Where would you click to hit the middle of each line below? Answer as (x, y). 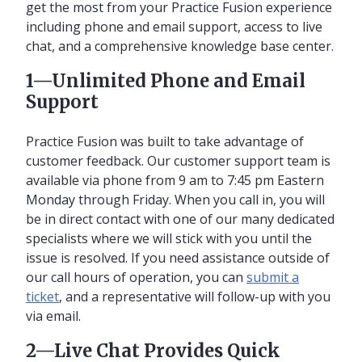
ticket (42, 296)
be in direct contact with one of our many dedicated (180, 219)
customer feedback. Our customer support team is (178, 160)
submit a (273, 277)
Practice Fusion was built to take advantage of (165, 141)
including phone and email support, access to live (174, 26)
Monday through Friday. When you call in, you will (175, 199)
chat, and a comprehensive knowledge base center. (180, 46)
